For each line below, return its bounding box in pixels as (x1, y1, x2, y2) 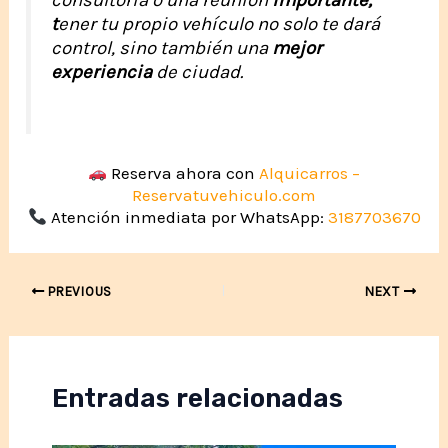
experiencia (51, 60, 157, 83)
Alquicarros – (259, 162, 361, 183)
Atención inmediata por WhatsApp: (46, 206, 328, 227)
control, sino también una (51, 36, 269, 59)
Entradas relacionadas (51, 383, 343, 415)
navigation (8, 300, 95, 321)
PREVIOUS (44, 283, 112, 299)
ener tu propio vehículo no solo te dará (58, 12, 381, 35)
